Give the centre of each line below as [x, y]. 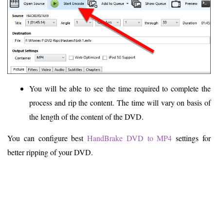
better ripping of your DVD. [50, 152]
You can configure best [47, 138]
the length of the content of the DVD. [86, 117]
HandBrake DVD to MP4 [130, 138]
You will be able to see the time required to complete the [120, 89]
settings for [191, 138]
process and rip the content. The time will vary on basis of [120, 103]
